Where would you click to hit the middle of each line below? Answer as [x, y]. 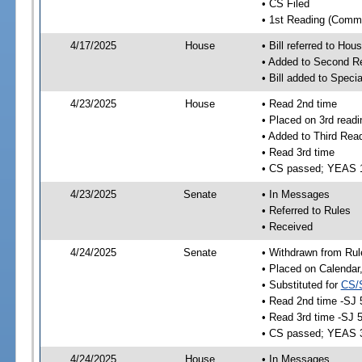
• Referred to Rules [306, 210]
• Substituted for [301, 284]
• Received [287, 226]
